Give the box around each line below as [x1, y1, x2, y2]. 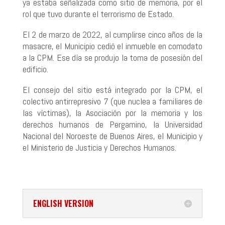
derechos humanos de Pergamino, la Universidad [22, 118, 203, 130]
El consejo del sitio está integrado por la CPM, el [22, 83, 203, 95]
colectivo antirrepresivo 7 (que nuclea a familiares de [22, 95, 203, 107]
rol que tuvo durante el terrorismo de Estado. [22, 8, 174, 20]
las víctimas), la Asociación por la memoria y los [22, 106, 203, 119]
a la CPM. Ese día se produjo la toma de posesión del [22, 51, 203, 63]
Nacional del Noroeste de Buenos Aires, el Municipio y [22, 130, 203, 142]
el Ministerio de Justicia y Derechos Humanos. [22, 141, 176, 153]
